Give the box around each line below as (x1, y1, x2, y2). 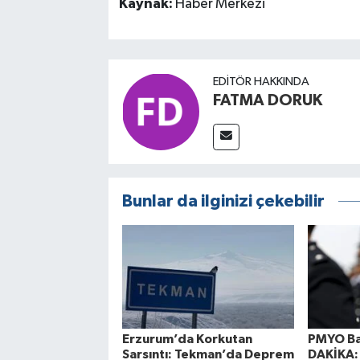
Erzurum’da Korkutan (121, 332, 252, 346)
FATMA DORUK (212, 92, 322, 109)
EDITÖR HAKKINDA (212, 76, 309, 88)
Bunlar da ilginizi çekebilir (121, 193, 325, 211)
